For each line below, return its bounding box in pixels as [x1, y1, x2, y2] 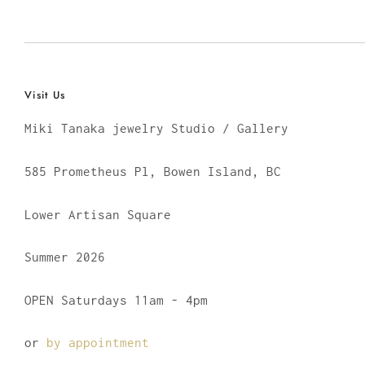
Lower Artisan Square [24, 206, 171, 222]
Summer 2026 [24, 249, 105, 265]
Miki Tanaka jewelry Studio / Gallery [24, 121, 288, 136]
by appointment [46, 335, 149, 350]
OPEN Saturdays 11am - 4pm [24, 292, 208, 307]
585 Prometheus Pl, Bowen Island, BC [24, 164, 281, 178]
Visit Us [24, 87, 66, 103]
